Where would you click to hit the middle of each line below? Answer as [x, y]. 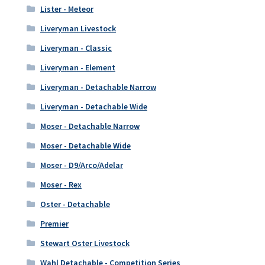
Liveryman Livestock [78, 29]
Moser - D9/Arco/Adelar [81, 165]
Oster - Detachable [75, 204]
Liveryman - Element [77, 68]
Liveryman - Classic [76, 48]
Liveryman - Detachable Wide [93, 107]
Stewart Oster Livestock [85, 243]
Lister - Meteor [67, 9]
